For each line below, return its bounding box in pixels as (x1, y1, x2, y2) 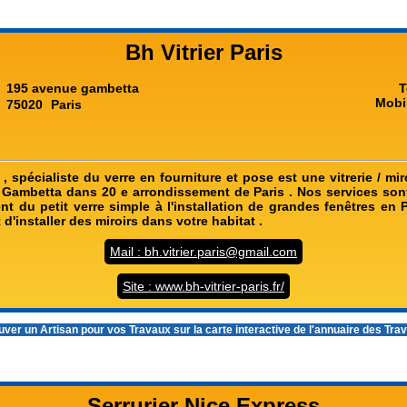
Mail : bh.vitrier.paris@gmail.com (110, 244, 297, 259)
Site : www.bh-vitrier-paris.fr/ (123, 279, 284, 293)
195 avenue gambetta (6, 81, 139, 95)
